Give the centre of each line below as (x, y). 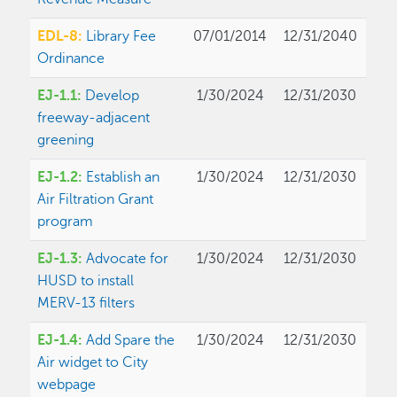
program (66, 222)
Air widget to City (93, 363)
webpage (67, 385)
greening (66, 140)
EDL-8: (62, 37)
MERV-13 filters (86, 304)
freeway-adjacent (94, 118)
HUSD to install (86, 281)
